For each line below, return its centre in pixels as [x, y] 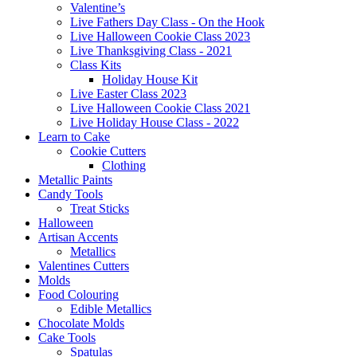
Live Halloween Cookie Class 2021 [160, 108]
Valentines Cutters [84, 265]
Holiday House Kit [150, 79]
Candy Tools [71, 194]
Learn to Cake [74, 136]
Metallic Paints [75, 179]
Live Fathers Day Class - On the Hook [167, 22]
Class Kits [96, 65]
